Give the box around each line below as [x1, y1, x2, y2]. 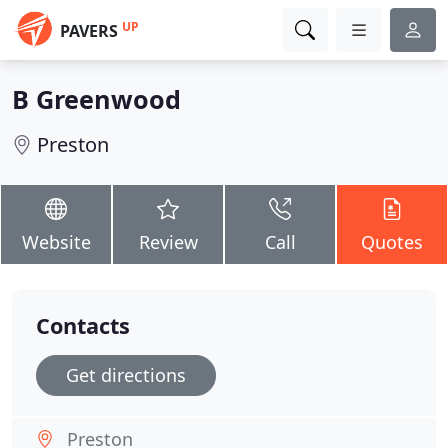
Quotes [361, 230, 423, 254]
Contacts [36, 311, 130, 340]
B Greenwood [12, 82, 181, 116]
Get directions [66, 363, 186, 387]
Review [138, 230, 198, 254]
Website [21, 230, 91, 254]
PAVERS [60, 20, 118, 42]
